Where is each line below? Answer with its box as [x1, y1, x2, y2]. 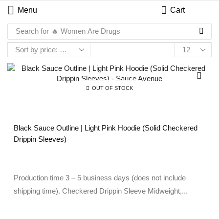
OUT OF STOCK [92, 85, 133, 90]
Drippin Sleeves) [14, 135, 66, 144]
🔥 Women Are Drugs [51, 27, 120, 35]
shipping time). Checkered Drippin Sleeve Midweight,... [14, 187, 188, 196]
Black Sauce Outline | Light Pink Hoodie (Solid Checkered [14, 124, 197, 132]
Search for [15, 27, 49, 35]
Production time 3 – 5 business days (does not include [14, 174, 186, 182]
